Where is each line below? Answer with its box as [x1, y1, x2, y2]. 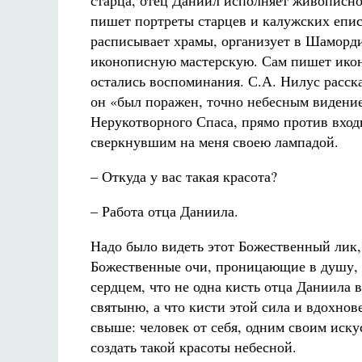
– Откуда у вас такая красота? [90, 166, 277, 186]
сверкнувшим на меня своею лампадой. [90, 132, 339, 151]
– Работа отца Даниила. [90, 201, 238, 221]
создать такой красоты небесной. [90, 337, 297, 356]
